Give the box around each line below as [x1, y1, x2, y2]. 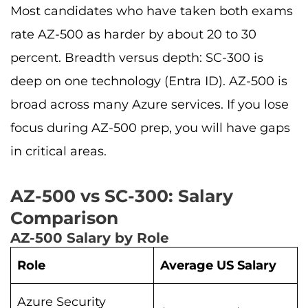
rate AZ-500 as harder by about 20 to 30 [10, 27, 256, 43]
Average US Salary [160, 257, 276, 273]
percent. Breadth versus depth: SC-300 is [10, 50, 263, 66]
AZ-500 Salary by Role [10, 229, 169, 246]
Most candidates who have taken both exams [10, 3, 293, 19]
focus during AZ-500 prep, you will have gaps [10, 120, 290, 136]
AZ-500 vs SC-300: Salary [10, 185, 233, 206]
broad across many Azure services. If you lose [10, 97, 289, 113]
